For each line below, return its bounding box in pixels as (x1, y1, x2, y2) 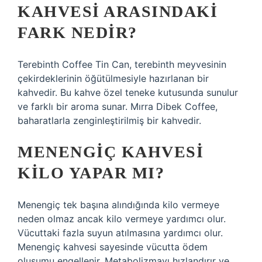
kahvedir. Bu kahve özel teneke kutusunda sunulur (18, 87, 238, 98)
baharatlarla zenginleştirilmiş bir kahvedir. (18, 115, 201, 126)
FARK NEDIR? (18, 23, 137, 42)
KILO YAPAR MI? (18, 164, 164, 182)
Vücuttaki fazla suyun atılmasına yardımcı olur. (18, 227, 223, 239)
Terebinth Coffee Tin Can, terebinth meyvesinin (18, 58, 226, 70)
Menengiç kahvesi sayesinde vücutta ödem (18, 241, 208, 253)
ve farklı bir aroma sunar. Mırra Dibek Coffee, (18, 101, 218, 112)
